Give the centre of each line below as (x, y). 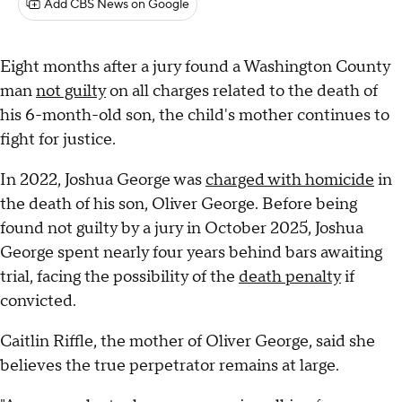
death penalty (290, 277)
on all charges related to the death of (242, 92)
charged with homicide (290, 180)
